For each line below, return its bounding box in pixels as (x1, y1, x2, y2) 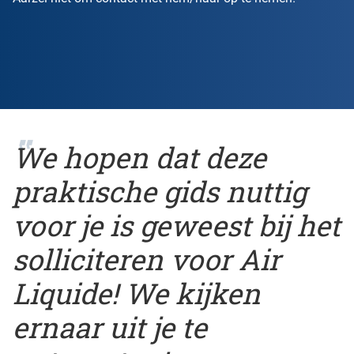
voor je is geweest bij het (13, 205, 341, 244)
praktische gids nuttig (13, 171, 307, 210)
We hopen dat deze (13, 137, 266, 176)
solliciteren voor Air (13, 239, 281, 278)
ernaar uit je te (13, 307, 207, 346)
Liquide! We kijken (13, 273, 261, 312)
